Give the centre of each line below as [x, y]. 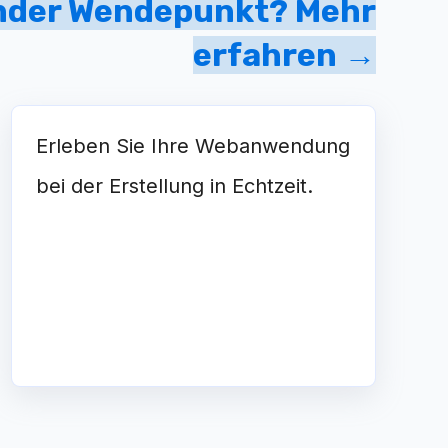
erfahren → [284, 55]
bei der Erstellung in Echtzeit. [174, 186]
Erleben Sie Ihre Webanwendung [192, 146]
